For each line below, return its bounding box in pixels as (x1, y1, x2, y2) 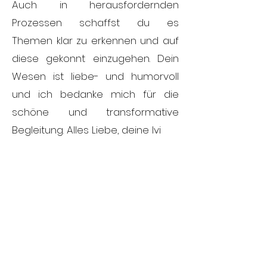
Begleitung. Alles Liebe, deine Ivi (12, 123, 161, 137)
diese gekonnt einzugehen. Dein (12, 51, 179, 66)
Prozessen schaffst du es (12, 15, 179, 30)
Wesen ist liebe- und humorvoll (12, 69, 179, 83)
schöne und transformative (12, 105, 179, 119)
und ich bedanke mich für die (12, 87, 179, 101)
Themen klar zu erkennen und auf (12, 33, 179, 48)
